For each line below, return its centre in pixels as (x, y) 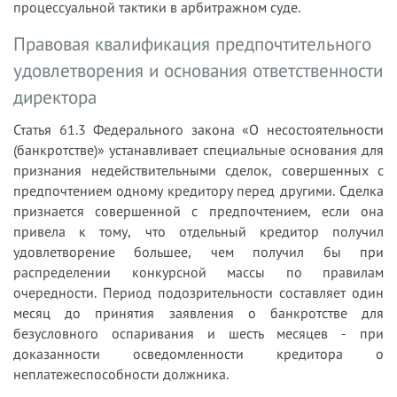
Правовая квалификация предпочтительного (192, 43)
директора (55, 97)
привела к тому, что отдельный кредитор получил (198, 231)
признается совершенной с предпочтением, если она (198, 210)
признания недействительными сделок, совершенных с (198, 170)
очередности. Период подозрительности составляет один (198, 292)
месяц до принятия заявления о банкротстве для (198, 312)
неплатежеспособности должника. (121, 374)
